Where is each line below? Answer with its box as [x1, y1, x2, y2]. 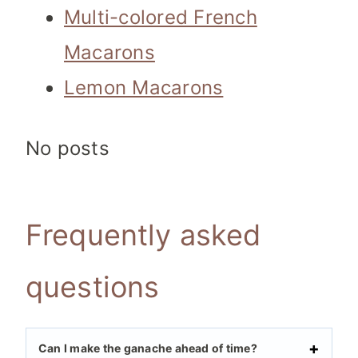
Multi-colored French [64, 6, 257, 30]
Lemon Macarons [64, 76, 224, 100]
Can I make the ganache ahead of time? [38, 341, 257, 356]
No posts [26, 137, 109, 161]
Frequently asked [26, 217, 261, 253]
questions [26, 269, 160, 305]
